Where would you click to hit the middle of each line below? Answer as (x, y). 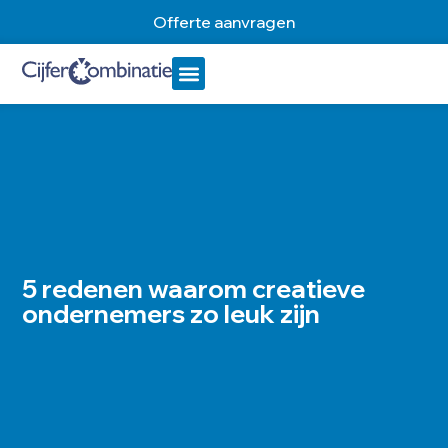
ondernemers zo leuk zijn (171, 314)
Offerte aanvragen (224, 22)
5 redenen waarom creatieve (194, 289)
